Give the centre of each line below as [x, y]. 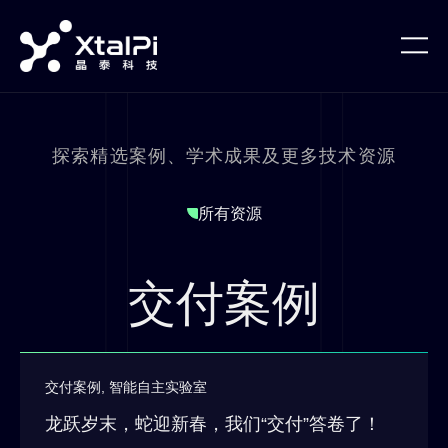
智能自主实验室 [158, 386]
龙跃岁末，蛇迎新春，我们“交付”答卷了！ [213, 423]
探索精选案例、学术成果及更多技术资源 [224, 155]
